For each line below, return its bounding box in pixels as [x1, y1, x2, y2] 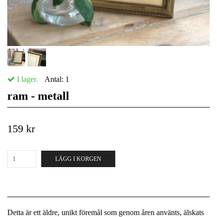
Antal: [45, 75, 65, 84]
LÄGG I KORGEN [55, 155, 101, 163]
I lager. [15, 75, 38, 84]
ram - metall [7, 90, 69, 103]
